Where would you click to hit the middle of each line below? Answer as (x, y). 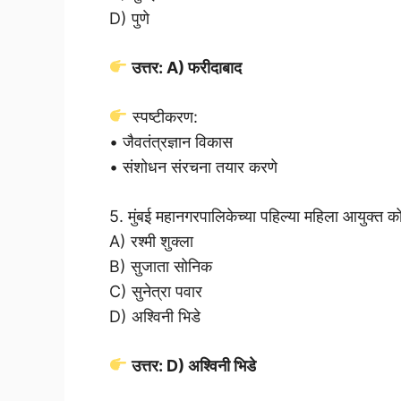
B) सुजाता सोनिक (161, 266)
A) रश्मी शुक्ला (151, 241)
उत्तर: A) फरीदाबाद (184, 67)
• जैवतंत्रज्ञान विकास (171, 141)
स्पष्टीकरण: (162, 116)
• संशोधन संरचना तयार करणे (193, 166)
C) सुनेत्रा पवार (156, 291)
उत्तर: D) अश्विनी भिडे (192, 365)
